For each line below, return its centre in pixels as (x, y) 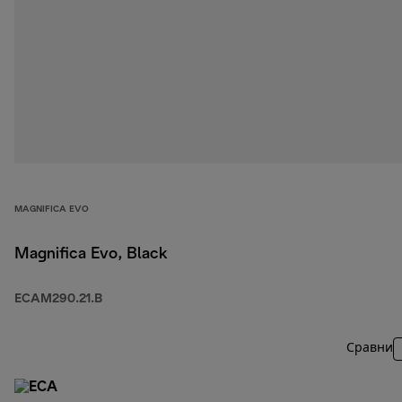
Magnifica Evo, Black (91, 255)
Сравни (370, 349)
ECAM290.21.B (58, 300)
